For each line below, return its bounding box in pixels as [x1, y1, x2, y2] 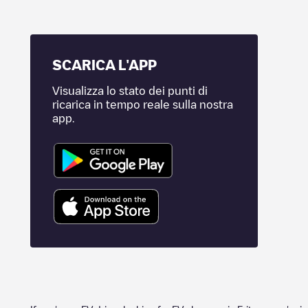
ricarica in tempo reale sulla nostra [52, 99, 233, 110]
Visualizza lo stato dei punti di [52, 85, 208, 96]
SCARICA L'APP [52, 58, 157, 71]
